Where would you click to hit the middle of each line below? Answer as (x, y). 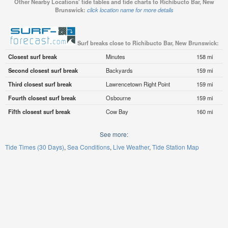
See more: (114, 134)
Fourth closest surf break (42, 98)
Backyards (119, 70)
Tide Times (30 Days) (35, 147)
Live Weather (131, 147)
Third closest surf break (40, 84)
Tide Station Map (176, 147)
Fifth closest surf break (39, 112)
